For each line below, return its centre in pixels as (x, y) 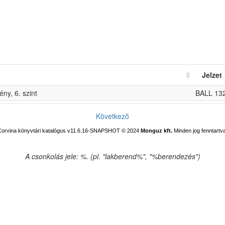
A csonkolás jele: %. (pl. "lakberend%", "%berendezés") (113, 156)
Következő (113, 116)
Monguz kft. (156, 131)
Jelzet (212, 75)
